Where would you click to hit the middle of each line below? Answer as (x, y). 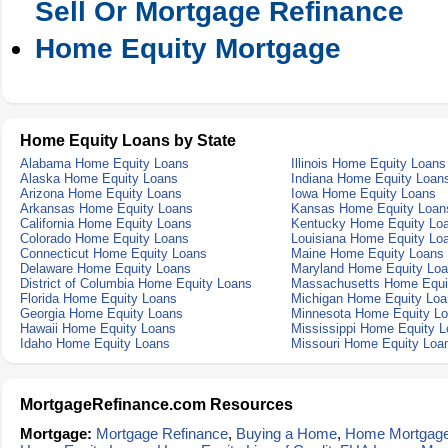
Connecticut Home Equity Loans (113, 253)
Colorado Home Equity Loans (104, 238)
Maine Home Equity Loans (367, 253)
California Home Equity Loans (106, 223)
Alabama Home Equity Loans (104, 163)
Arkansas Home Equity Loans (106, 208)
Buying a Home (286, 433)
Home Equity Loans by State (128, 140)
